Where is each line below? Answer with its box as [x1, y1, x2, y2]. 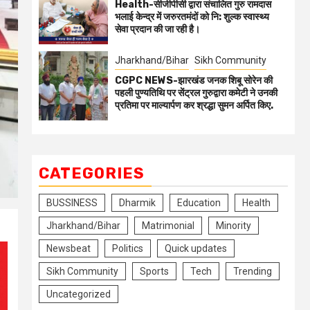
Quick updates [165, 243, 227, 255]
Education [177, 197, 221, 209]
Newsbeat [46, 243, 91, 255]
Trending [233, 266, 272, 277]
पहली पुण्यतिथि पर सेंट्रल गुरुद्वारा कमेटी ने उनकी [115, 86, 277, 99]
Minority [216, 220, 251, 232]
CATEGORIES [39, 164, 145, 183]
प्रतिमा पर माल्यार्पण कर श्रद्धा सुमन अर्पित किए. [115, 99, 273, 111]
